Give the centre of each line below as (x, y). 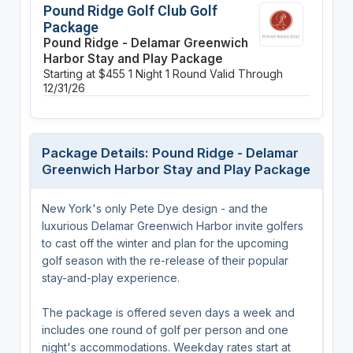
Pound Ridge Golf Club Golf (130, 10)
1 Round (186, 73)
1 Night (145, 73)
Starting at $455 (84, 73)
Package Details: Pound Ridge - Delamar (170, 152)
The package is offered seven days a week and (168, 312)
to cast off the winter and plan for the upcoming (165, 243)
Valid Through (246, 73)
